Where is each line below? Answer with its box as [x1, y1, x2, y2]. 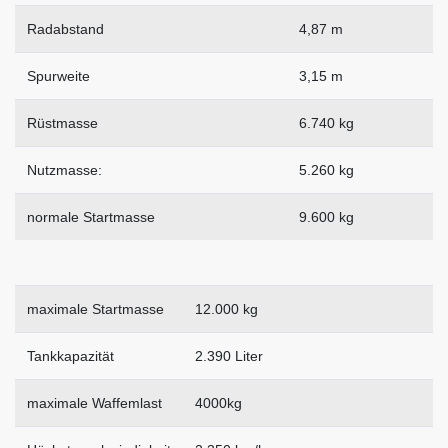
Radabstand [27, 21, 104, 38]
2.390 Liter [195, 348, 263, 365]
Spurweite [27, 68, 90, 85]
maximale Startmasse [27, 301, 164, 318]
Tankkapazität [27, 348, 114, 365]
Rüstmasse [27, 115, 98, 132]
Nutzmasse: [27, 162, 102, 179]
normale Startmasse [27, 209, 155, 226]
